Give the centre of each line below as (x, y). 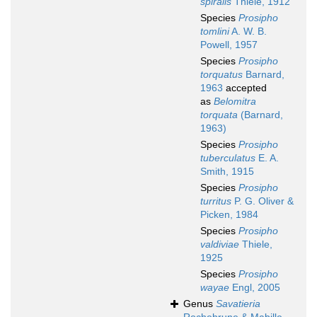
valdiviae (220, 244)
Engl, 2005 (255, 288)
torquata (219, 115)
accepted (245, 88)
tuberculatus (228, 158)
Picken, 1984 (229, 215)
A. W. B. (248, 31)
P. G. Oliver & (263, 201)
